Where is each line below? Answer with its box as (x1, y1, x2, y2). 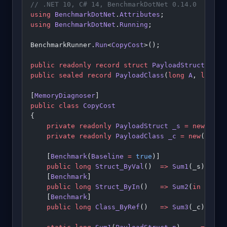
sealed (55, 71, 83, 79)
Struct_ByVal (91, 162, 144, 170)
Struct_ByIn (91, 182, 140, 191)
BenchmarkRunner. (30, 41, 95, 49)
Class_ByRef (91, 203, 140, 211)
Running (120, 20, 148, 28)
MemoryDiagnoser (34, 91, 95, 99)
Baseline (91, 152, 124, 160)
